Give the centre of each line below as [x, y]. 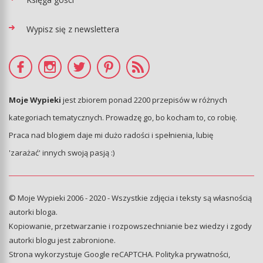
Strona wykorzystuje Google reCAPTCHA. [82, 254]
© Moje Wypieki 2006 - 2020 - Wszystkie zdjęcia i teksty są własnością [130, 198]
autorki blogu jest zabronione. [62, 240]
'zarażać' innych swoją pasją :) [62, 153]
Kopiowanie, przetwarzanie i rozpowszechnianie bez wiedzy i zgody [130, 226]
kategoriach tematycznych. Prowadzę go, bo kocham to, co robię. [123, 118]
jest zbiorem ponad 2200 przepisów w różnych [144, 100]
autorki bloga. [33, 212]
